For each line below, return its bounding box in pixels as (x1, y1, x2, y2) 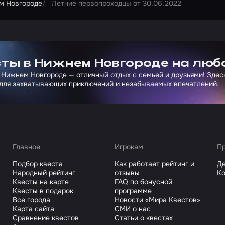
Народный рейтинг (12, 168, 75, 178)
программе (115, 186, 152, 196)
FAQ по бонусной (115, 177, 173, 187)
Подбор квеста (12, 159, 63, 169)
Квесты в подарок (12, 186, 73, 196)
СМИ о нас (115, 204, 151, 214)
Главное (12, 142, 40, 152)
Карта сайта (12, 204, 54, 214)
